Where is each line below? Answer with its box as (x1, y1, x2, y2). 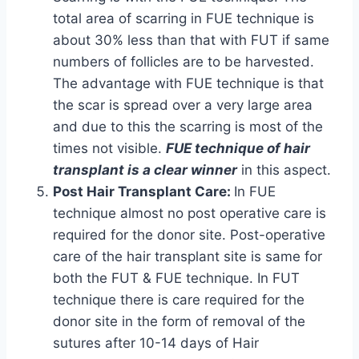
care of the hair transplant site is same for (53, 248, 322, 264)
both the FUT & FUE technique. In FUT (53, 270, 300, 286)
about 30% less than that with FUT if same (53, 32, 329, 48)
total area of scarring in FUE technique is (53, 10, 314, 26)
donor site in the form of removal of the (53, 313, 305, 329)
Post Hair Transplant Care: (53, 184, 234, 200)
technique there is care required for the (53, 292, 305, 308)
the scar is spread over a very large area (53, 97, 313, 113)
